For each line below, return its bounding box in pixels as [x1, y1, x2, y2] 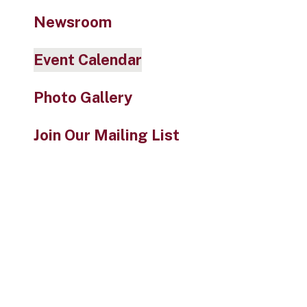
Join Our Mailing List [33, 126, 180, 144]
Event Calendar [33, 51, 142, 69]
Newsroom [33, 13, 112, 31]
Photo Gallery [33, 88, 132, 106]
